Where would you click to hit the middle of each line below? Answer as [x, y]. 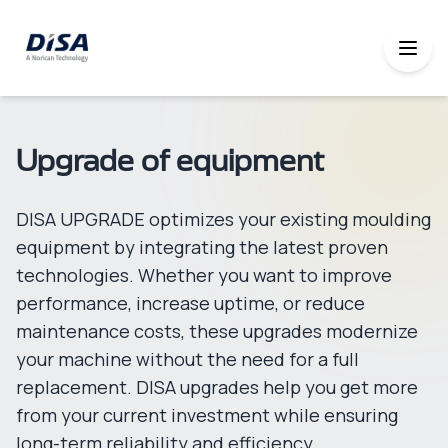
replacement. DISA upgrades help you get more [217, 387]
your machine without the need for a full [187, 359]
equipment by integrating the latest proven [202, 247]
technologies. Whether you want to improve [204, 275]
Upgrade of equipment [170, 162]
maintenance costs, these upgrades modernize [217, 331]
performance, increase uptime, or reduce [190, 303]
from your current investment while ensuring [207, 415]
